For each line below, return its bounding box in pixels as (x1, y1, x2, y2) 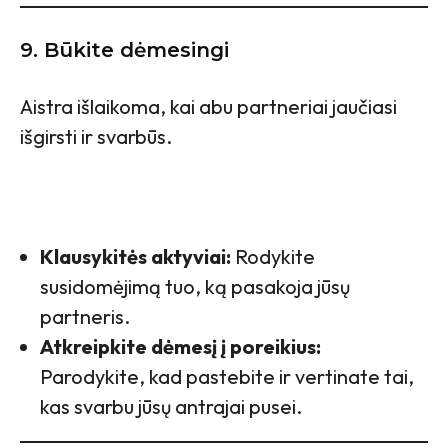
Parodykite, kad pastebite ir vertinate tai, (40, 364, 414, 390)
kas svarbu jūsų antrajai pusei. (40, 394, 302, 420)
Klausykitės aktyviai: (40, 244, 231, 270)
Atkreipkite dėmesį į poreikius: (40, 334, 321, 360)
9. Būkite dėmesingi (20, 38, 229, 63)
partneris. (40, 304, 130, 330)
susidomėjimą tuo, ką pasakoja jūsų (40, 274, 350, 300)
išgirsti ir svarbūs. (20, 124, 172, 150)
